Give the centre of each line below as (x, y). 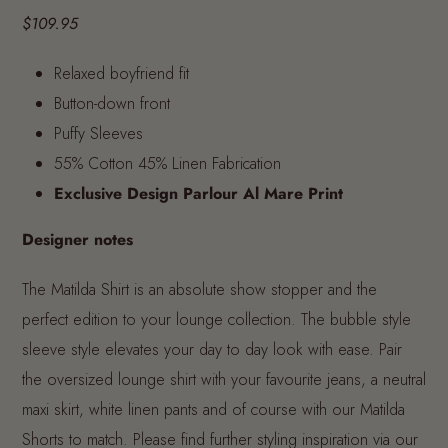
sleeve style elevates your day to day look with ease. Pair (212, 350)
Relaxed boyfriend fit (121, 74)
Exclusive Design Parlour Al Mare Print (198, 194)
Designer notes (77, 240)
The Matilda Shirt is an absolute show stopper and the (199, 290)
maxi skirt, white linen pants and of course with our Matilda (213, 410)
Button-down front (112, 104)
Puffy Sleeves (98, 134)
